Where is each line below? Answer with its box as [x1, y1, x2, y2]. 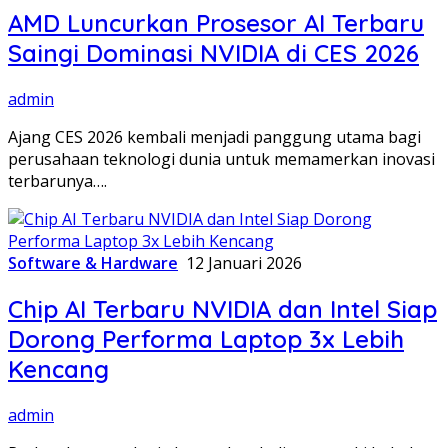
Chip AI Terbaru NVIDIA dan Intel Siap [8, 294, 437, 325]
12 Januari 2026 [186, 252, 302, 275]
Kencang [8, 354, 109, 385]
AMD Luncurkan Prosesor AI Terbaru [8, 8, 424, 39]
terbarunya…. [8, 170, 107, 193]
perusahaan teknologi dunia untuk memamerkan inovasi [8, 148, 435, 171]
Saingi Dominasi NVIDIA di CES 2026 [8, 38, 419, 69]
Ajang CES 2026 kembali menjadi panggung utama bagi [8, 126, 421, 149]
